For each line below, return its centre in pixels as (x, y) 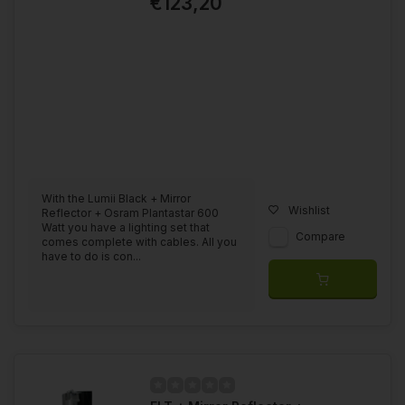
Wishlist (309, 210)
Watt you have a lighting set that (126, 227)
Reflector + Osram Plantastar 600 (130, 212)
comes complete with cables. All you (139, 241)
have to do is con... (91, 256)
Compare (320, 236)
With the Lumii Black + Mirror (116, 198)
